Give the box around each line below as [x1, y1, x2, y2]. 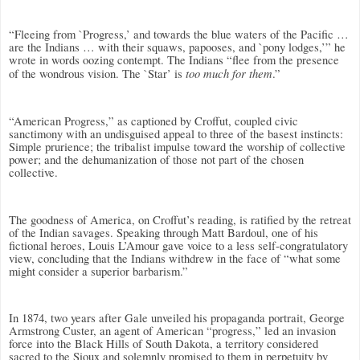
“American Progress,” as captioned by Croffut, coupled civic [9, 113, 298, 129]
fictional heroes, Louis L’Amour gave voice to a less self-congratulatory [9, 237, 348, 253]
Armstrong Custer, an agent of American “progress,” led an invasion [9, 323, 336, 339]
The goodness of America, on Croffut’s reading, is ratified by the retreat [9, 211, 351, 227]
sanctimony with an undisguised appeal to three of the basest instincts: [9, 126, 343, 142]
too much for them [186, 65, 272, 82]
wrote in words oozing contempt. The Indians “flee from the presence [9, 52, 339, 68]
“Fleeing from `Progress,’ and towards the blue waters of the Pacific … [9, 27, 349, 43]
